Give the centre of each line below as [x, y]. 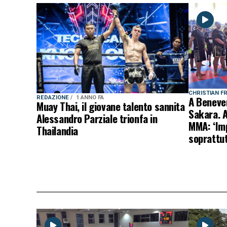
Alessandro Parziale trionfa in [97, 118]
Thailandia [57, 130]
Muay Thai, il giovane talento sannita [111, 106]
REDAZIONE [53, 98]
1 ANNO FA [90, 98]
